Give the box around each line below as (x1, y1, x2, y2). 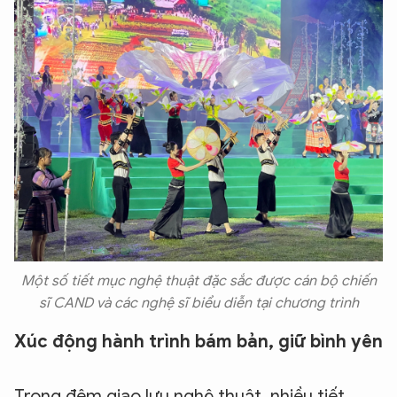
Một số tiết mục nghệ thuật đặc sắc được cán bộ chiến (20, 272, 377, 291)
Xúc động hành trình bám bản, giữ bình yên (14, 331, 383, 354)
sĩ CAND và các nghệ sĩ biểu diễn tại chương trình (38, 294, 359, 313)
